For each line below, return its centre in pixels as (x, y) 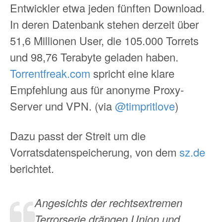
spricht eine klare (132, 73)
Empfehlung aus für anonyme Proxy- (97, 90)
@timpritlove (145, 106)
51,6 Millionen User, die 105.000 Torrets (104, 41)
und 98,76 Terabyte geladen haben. (94, 57)
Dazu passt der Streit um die (78, 135)
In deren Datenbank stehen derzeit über (104, 24)
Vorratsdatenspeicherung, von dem (95, 152)
